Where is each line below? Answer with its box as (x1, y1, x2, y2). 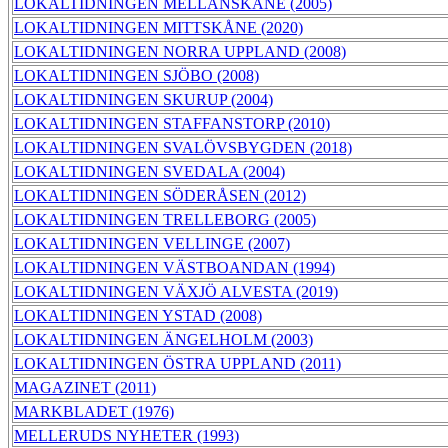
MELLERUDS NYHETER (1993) (14, 427, 239, 445)
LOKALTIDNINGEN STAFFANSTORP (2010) (14, 115, 330, 133)
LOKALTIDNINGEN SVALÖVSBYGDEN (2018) (14, 139, 352, 157)
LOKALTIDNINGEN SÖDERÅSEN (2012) (14, 187, 306, 205)
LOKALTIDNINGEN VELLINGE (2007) (14, 235, 290, 253)
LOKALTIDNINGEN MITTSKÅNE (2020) (14, 19, 303, 37)
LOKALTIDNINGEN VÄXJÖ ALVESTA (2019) (14, 283, 338, 301)
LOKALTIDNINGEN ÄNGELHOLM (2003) (14, 331, 313, 349)
